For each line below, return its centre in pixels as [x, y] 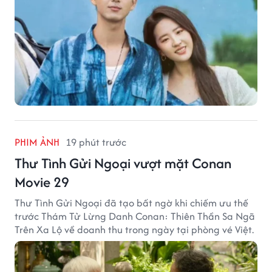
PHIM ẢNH [37, 142]
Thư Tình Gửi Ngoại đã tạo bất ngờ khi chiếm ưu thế [131, 202]
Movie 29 [42, 182]
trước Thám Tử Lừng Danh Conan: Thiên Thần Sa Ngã [135, 216]
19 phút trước [96, 142]
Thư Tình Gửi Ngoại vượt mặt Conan [123, 163]
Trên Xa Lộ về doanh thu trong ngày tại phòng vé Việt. [134, 229]
